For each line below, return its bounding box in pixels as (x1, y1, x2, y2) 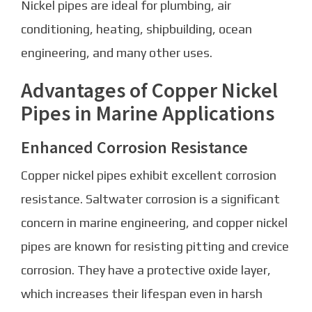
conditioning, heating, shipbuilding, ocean (21, 22, 252, 37)
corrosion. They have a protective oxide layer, (21, 263, 271, 278)
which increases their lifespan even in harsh (21, 286, 263, 302)
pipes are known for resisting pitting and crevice (21, 239, 289, 254)
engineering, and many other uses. (21, 45, 212, 61)
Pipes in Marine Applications (21, 100, 274, 127)
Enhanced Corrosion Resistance (21, 136, 248, 159)
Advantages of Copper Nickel (21, 77, 278, 104)
